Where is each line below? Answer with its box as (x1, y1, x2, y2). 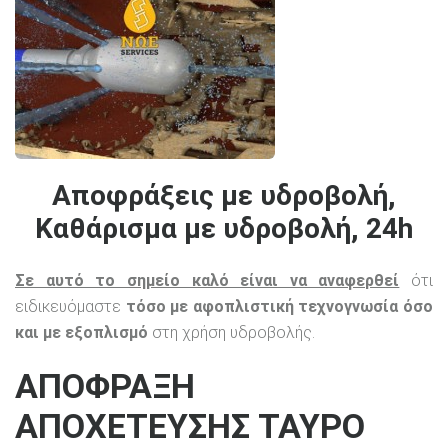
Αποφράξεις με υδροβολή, (52, 179, 396, 213)
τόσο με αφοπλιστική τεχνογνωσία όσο (125, 296, 434, 316)
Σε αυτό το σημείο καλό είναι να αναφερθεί (15, 270, 400, 290)
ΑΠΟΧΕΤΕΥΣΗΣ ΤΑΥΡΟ (15, 405, 365, 446)
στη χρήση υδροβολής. (148, 322, 315, 342)
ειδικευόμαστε (15, 296, 126, 316)
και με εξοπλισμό (15, 322, 148, 342)
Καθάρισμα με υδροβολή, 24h (35, 212, 413, 246)
